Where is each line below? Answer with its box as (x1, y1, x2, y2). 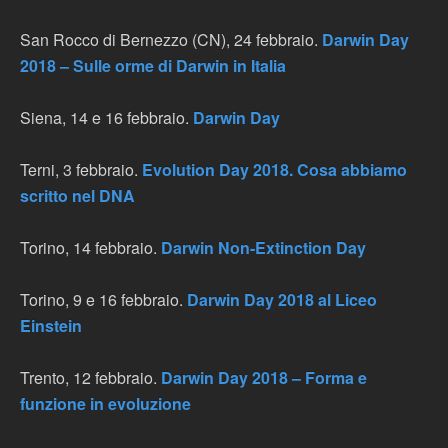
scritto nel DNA (20, 184, 135, 207)
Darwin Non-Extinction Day (161, 236, 366, 259)
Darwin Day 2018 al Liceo (187, 288, 377, 311)
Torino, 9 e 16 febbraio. (20, 288, 187, 311)
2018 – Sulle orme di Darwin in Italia (20, 54, 286, 77)
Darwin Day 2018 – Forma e (161, 366, 367, 389)
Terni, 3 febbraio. (20, 158, 142, 181)
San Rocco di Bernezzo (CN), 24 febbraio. (20, 28, 322, 51)
